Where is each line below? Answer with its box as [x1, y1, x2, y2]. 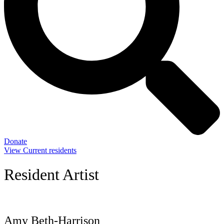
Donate [4, 137, 27, 145]
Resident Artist [4, 165, 99, 184]
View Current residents [4, 146, 76, 154]
